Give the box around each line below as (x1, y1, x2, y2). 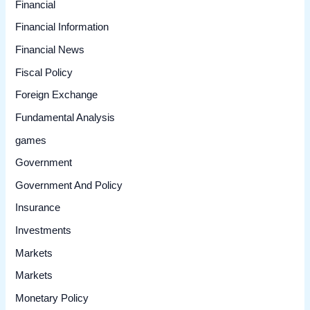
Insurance (15, 202, 61, 214)
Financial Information (15, 21, 109, 33)
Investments (15, 225, 72, 237)
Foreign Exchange (15, 89, 98, 101)
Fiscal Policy (15, 66, 73, 78)
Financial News (15, 44, 85, 55)
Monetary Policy (15, 293, 89, 304)
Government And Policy (15, 179, 123, 191)
